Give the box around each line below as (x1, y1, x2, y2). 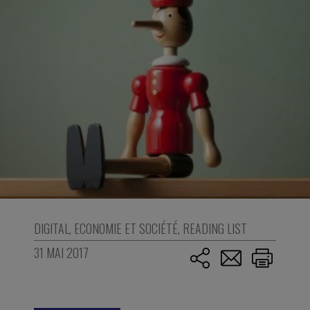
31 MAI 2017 (33, 244, 89, 262)
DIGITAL (33, 219, 69, 237)
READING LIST (182, 219, 247, 237)
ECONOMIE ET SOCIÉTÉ (73, 219, 178, 237)
